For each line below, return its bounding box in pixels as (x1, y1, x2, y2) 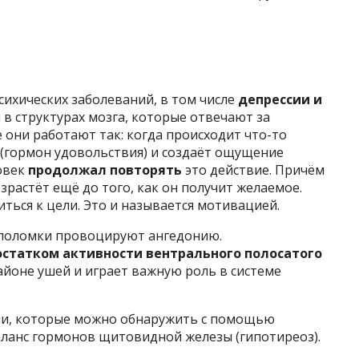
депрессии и (238, 91, 322, 109)
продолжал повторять (28, 161, 182, 179)
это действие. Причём (182, 161, 325, 179)
